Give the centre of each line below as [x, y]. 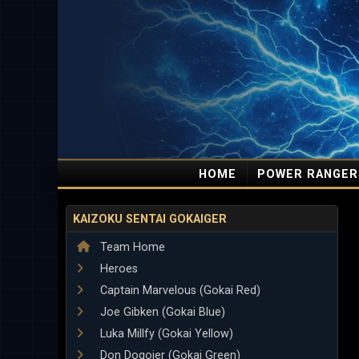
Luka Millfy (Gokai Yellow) [165, 334]
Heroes [117, 269]
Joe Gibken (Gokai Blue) [161, 312]
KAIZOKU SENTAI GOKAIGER [149, 219]
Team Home [131, 247]
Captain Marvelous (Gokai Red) [179, 290]
